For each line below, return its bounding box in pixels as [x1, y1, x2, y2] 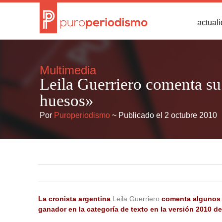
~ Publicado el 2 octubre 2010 [110, 111, 217, 119]
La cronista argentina [38, 195, 113, 203]
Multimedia [40, 63, 96, 77]
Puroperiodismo [54, 111, 110, 119]
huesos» [40, 92, 94, 110]
